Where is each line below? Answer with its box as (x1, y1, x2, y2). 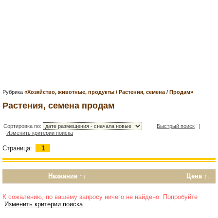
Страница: (2, 145, 32, 152)
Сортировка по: (3, 123, 43, 129)
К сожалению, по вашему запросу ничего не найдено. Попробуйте (2, 193, 198, 201)
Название (48, 172, 77, 180)
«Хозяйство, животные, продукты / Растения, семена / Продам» (24, 89, 193, 95)
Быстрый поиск (157, 123, 195, 129)
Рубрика (2, 89, 24, 95)
